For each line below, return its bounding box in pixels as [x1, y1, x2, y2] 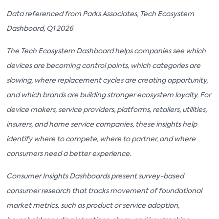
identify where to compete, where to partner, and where [6, 136, 196, 143]
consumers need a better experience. [6, 151, 131, 158]
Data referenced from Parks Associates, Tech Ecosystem [6, 11, 194, 18]
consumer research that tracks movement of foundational [6, 188, 202, 195]
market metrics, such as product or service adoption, [6, 202, 179, 210]
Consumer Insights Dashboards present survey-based [6, 173, 184, 180]
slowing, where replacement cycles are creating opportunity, [6, 77, 208, 85]
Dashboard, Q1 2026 [6, 25, 73, 33]
